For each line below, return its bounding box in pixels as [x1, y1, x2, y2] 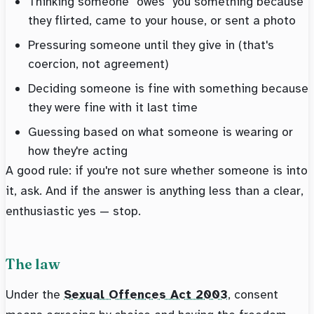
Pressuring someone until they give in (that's [28, 37, 274, 53]
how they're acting [28, 143, 128, 159]
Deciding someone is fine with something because [28, 81, 308, 97]
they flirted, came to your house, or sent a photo [28, 13, 296, 29]
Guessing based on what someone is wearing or [28, 124, 293, 140]
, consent [228, 287, 278, 303]
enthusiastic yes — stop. [6, 203, 141, 219]
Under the [6, 287, 64, 303]
